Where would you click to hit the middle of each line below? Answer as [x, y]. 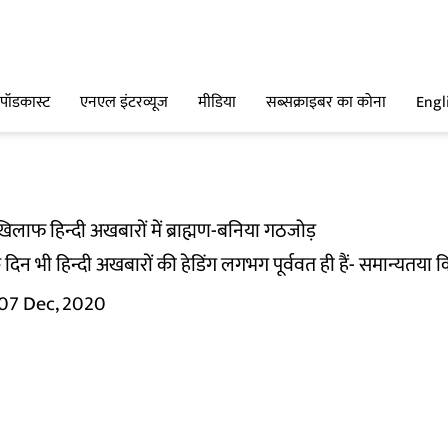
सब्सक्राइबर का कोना [326, 103]
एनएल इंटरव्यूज [124, 103]
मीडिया [217, 103]
